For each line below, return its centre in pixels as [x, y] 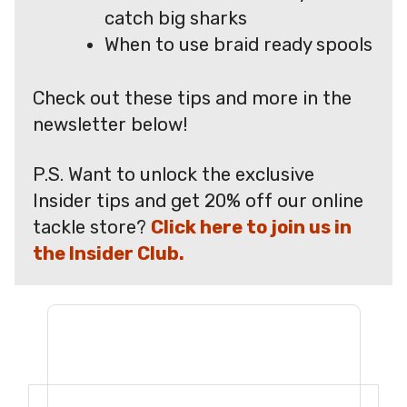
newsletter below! [110, 124]
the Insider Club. [109, 254]
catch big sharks [176, 18]
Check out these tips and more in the [192, 98]
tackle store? [92, 228]
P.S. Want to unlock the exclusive [174, 175]
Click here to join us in [251, 228]
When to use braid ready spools [239, 44]
